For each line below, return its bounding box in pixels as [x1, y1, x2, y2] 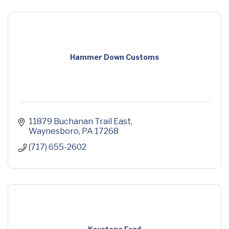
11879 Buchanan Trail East [29, 117, 131, 127]
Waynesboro [29, 126, 79, 136]
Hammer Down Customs [70, 53, 159, 62]
